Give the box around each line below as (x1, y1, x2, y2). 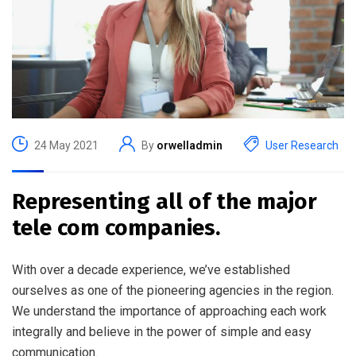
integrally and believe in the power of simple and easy (12, 324, 311, 339)
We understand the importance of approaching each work (12, 304, 327, 319)
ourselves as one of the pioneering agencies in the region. (12, 283, 334, 298)
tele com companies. (12, 215, 220, 241)
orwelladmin (157, 138, 222, 152)
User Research (265, 138, 339, 152)
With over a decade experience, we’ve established (12, 262, 290, 277)
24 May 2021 (34, 138, 99, 152)
